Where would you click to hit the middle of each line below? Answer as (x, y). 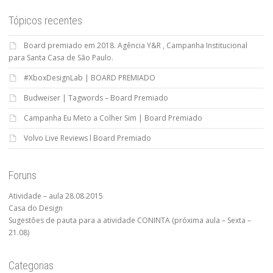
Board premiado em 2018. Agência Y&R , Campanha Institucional (136, 46)
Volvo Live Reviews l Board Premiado (87, 138)
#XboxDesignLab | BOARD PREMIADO (90, 78)
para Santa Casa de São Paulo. (61, 58)
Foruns (23, 175)
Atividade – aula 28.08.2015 (56, 196)
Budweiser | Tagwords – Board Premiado (96, 98)
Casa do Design (36, 208)
